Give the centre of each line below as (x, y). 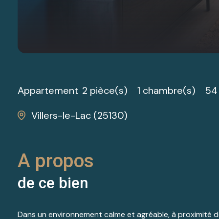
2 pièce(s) (105, 91)
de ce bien (53, 183)
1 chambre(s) (166, 91)
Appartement (48, 91)
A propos (56, 161)
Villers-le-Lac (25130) (79, 115)
